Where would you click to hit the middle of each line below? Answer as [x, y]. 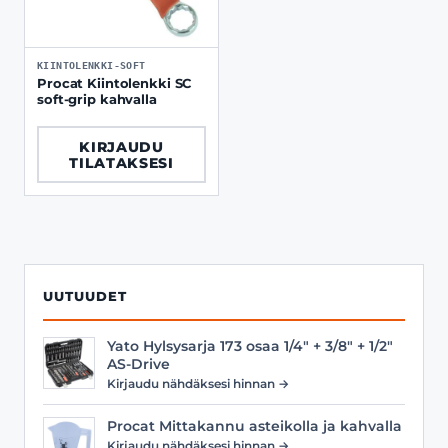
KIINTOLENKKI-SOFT [91, 65]
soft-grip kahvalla [97, 99]
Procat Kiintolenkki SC [114, 83]
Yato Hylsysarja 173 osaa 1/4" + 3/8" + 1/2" [250, 346]
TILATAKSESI [121, 162]
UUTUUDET [85, 296]
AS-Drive [138, 364]
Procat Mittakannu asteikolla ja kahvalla [254, 426]
